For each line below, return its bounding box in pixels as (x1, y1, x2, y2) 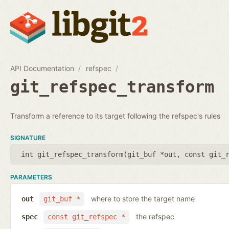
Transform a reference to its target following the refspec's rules (10, 111, 220, 120)
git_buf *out (127, 150, 176, 158)
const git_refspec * (47, 213, 125, 221)
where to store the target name (90, 194, 195, 203)
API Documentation (10, 63, 74, 73)
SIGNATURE (10, 133, 45, 142)
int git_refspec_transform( (21, 150, 127, 158)
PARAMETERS (10, 173, 52, 181)
